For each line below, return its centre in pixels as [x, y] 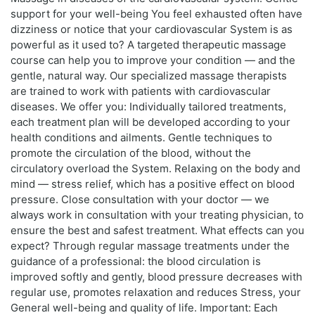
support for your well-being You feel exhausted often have [156, 13]
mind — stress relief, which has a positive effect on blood [153, 184]
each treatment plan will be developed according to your [150, 122]
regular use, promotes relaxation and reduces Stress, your [156, 292]
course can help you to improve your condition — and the [153, 60]
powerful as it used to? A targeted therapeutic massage [148, 44]
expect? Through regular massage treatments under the [150, 245]
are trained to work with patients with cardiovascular [141, 91]
